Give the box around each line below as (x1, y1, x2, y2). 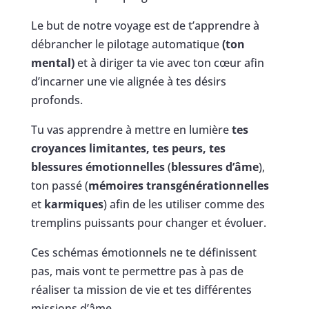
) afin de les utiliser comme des (103, 196, 265, 212)
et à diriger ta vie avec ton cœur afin (74, 54, 264, 70)
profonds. (30, 92, 83, 108)
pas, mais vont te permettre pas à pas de (30, 263, 243, 279)
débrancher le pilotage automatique (30, 36, 222, 52)
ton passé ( (30, 177, 88, 193)
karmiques (43, 196, 103, 212)
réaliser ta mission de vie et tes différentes (30, 281, 252, 297)
